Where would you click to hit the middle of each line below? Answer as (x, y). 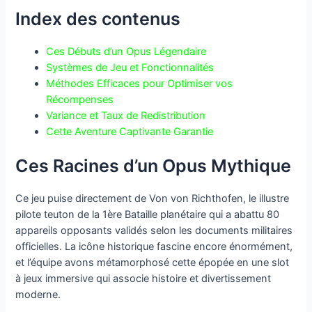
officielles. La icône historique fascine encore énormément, (154, 246)
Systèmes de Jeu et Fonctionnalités (130, 67)
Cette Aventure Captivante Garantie (130, 131)
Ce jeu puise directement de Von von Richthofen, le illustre (153, 198)
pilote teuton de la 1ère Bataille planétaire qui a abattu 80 (148, 214)
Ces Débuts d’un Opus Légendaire (126, 51)
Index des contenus (98, 18)
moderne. (38, 294)
